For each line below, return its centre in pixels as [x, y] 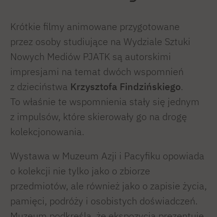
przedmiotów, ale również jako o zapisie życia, [108, 186]
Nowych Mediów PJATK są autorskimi [91, 56]
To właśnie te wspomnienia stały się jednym [105, 101]
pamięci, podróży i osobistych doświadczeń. [104, 201]
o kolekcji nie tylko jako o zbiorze [80, 171]
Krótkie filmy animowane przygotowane [95, 26]
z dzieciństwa [40, 86]
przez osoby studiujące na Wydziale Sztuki [100, 41]
